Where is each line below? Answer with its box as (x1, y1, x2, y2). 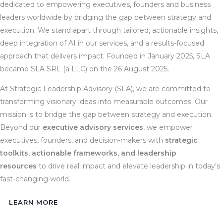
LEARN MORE (9, 198, 58, 206)
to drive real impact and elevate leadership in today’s (37, 161, 220, 170)
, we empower (143, 122, 193, 132)
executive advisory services (43, 122, 143, 132)
